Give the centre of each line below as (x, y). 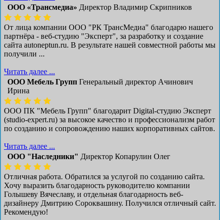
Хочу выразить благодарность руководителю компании (97, 185)
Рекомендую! (26, 212)
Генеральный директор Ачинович (136, 82)
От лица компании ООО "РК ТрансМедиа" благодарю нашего (109, 27)
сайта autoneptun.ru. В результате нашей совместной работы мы (110, 45)
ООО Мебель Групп (42, 82)
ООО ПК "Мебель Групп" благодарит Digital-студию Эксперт (108, 110)
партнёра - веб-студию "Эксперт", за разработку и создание (104, 36)
